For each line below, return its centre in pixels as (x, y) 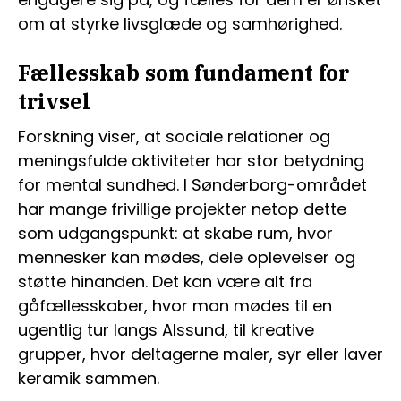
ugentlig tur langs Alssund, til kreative (166, 330)
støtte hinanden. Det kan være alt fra (165, 282)
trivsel (54, 101)
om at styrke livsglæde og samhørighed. (180, 24)
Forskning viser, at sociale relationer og (174, 137)
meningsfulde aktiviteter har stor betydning (191, 161)
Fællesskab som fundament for (183, 73)
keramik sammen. (89, 378)
